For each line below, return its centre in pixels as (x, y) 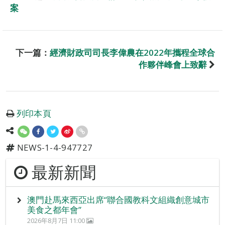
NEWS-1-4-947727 (54, 148)
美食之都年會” (54, 210)
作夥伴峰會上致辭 (173, 65)
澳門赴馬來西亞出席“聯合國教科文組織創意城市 (118, 200)
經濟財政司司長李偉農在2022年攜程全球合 (132, 53)
